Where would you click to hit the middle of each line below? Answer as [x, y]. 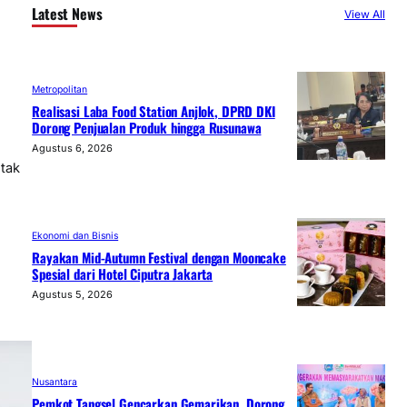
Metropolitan [60, 89]
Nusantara [55, 382]
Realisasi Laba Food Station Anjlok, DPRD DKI [154, 110]
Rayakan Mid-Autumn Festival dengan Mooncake [159, 257]
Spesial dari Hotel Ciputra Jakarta [123, 273]
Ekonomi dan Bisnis [75, 235]
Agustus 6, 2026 [73, 148]
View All [364, 14]
